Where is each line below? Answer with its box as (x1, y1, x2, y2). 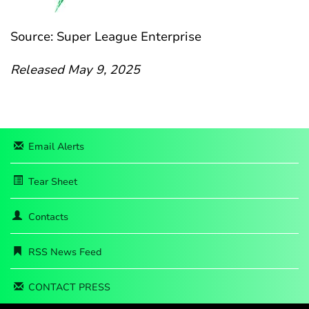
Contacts (28, 210, 68, 223)
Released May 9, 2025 (10, 61, 140, 78)
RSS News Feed (28, 246, 102, 259)
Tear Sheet (28, 175, 77, 188)
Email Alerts (28, 140, 84, 153)
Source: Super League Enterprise (10, 28, 201, 45)
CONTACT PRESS (28, 281, 110, 294)
